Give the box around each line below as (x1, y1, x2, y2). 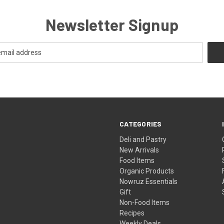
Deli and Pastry (119, 135, 167, 143)
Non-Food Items (119, 198, 170, 206)
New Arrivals (119, 145, 159, 154)
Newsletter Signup (45, 14, 179, 34)
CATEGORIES (119, 119, 162, 128)
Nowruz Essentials (119, 177, 178, 185)
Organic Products (119, 166, 174, 175)
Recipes (119, 208, 145, 217)
